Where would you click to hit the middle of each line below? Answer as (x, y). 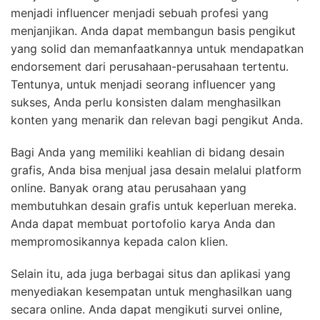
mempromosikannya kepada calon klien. (119, 147)
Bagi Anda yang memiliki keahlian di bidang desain (147, 57)
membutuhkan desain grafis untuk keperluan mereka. (154, 111)
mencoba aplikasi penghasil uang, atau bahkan (137, 232)
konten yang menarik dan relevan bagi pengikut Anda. (157, 25)
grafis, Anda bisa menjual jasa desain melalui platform (156, 75)
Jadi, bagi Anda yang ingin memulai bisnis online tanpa (159, 300)
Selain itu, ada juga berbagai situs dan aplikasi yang (151, 179)
